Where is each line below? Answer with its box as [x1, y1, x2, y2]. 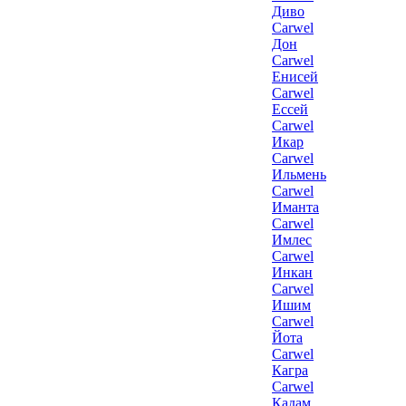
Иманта [272, 199, 319, 215]
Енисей [272, 69, 318, 84]
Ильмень [272, 167, 326, 182]
